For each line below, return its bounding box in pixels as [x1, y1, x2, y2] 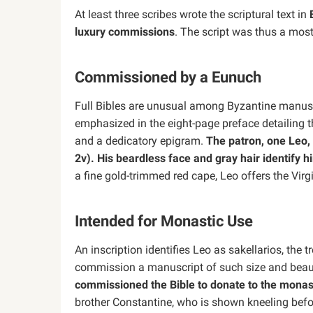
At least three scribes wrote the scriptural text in [75, 8, 310, 21]
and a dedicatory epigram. [75, 134, 206, 147]
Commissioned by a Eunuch [75, 68, 261, 86]
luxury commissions [75, 25, 175, 38]
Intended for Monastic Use [75, 212, 253, 230]
